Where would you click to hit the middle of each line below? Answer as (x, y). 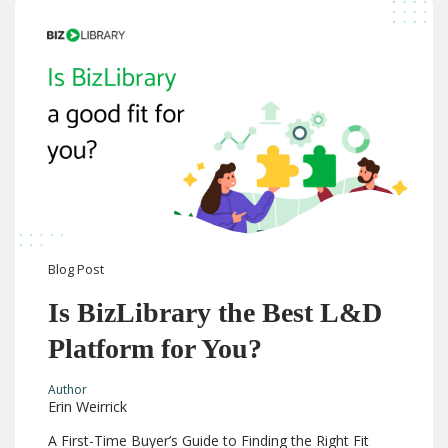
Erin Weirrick (88, 406)
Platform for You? (155, 349)
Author (68, 389)
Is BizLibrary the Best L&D (215, 313)
